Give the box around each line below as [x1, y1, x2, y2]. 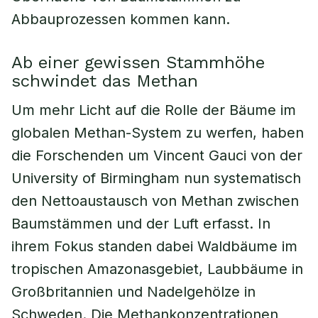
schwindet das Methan [11, 71, 198, 91]
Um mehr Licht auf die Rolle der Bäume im [11, 102, 296, 119]
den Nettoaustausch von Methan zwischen [11, 192, 299, 209]
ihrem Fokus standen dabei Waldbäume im [11, 238, 297, 255]
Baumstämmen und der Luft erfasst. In [11, 215, 270, 232]
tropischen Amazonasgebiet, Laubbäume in [11, 261, 303, 278]
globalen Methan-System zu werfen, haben [11, 124, 304, 141]
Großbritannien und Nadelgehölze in [11, 283, 256, 300]
